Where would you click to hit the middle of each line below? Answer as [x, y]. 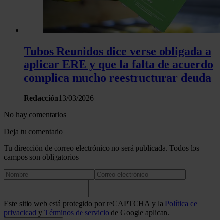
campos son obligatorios [41, 157]
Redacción [41, 98]
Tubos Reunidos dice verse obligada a [117, 51]
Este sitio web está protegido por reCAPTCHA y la [84, 204]
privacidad [20, 213]
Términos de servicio [77, 213]
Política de [181, 204]
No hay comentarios [35, 115]
